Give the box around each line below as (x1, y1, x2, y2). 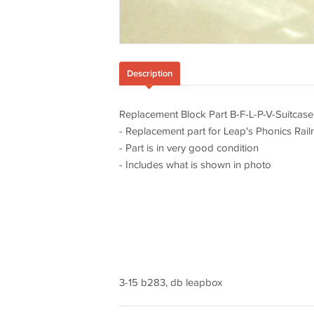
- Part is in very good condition (118, 142, 259, 154)
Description (126, 67, 172, 79)
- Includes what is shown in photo (118, 158, 271, 171)
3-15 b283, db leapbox (118, 276, 222, 289)
